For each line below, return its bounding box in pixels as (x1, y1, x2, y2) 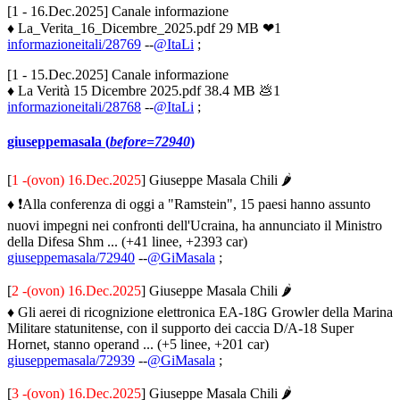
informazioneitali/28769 (7, 37, 141, 53)
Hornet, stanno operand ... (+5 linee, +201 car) (7, 336, 269, 352)
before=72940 (110, 134, 190, 150)
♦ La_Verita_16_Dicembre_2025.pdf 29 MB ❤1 (7, 21, 281, 37)
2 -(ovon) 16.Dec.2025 (12, 282, 141, 298)
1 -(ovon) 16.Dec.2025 (12, 171, 141, 187)
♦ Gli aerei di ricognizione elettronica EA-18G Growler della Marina (7, 304, 393, 320)
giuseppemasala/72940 (7, 249, 135, 265)
